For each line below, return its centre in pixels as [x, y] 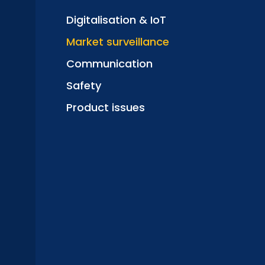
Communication [109, 64]
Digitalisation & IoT [116, 20]
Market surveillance [118, 42]
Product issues [106, 107]
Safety [84, 85]
